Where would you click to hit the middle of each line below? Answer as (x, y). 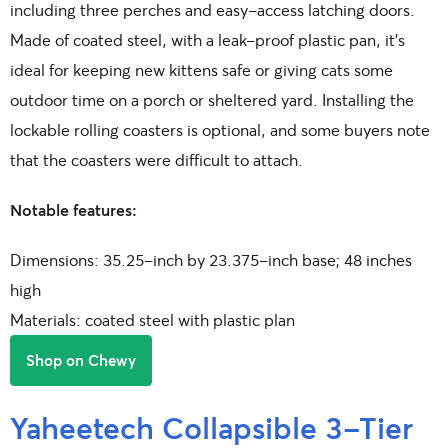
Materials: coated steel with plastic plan (152, 319)
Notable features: (73, 209)
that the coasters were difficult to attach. (156, 159)
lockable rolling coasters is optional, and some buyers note (220, 129)
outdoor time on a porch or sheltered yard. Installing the (212, 99)
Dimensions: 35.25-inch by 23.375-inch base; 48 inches (211, 259)
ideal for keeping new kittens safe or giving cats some (201, 69)
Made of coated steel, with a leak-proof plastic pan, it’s (207, 39)
